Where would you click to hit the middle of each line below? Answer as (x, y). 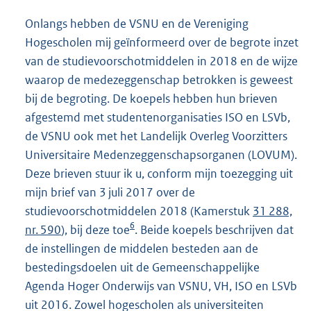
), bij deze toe (95, 230)
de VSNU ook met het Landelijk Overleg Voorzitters (156, 136)
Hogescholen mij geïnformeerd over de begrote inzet (162, 43)
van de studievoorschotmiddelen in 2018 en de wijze (161, 61)
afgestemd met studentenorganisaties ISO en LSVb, (158, 118)
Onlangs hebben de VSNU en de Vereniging (137, 24)
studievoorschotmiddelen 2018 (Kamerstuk (139, 211)
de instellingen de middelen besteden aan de (142, 249)
